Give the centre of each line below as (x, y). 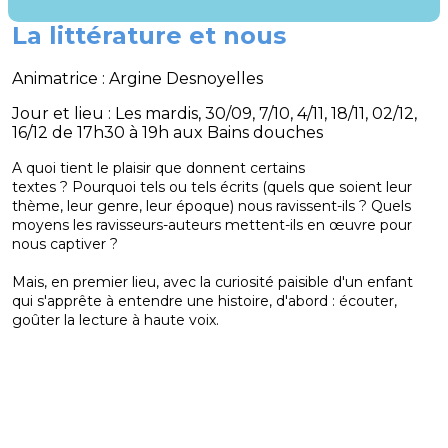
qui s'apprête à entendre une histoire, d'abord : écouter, (204, 301)
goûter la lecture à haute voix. (115, 320)
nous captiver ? (67, 244)
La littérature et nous (149, 35)
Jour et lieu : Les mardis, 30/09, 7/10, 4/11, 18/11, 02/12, (214, 114)
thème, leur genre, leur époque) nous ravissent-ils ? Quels (211, 206)
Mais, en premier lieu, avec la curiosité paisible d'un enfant (212, 282)
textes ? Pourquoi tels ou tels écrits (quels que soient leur (212, 187)
